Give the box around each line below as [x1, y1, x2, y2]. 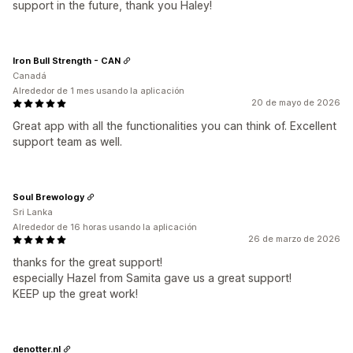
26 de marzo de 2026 [248, 233, 340, 244]
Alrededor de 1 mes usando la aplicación [13, 85, 184, 96]
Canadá [13, 70, 46, 81]
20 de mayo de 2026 [251, 97, 340, 108]
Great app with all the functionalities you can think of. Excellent [13, 119, 336, 132]
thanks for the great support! [13, 255, 162, 269]
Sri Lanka [13, 206, 53, 217]
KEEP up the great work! [13, 287, 138, 300]
